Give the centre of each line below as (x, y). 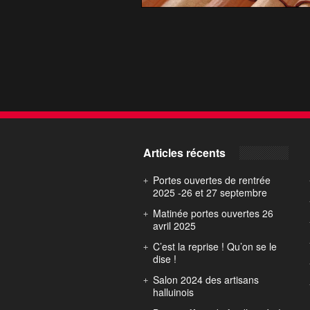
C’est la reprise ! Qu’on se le (215, 246)
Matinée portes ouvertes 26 (213, 213)
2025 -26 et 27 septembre (210, 192)
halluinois (173, 292)
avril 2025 (174, 226)
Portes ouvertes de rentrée (212, 180)
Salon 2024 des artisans (206, 280)
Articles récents (184, 153)
